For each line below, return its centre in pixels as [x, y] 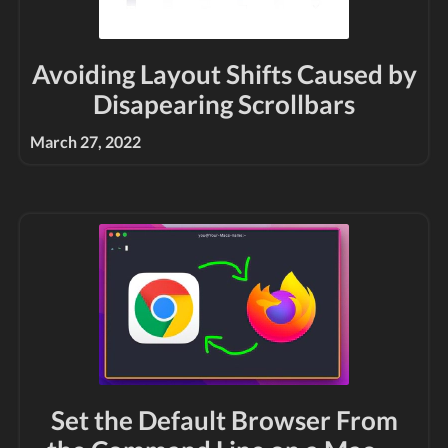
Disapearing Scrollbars [224, 104]
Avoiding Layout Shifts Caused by [224, 74]
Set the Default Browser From [224, 420]
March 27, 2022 [85, 141]
